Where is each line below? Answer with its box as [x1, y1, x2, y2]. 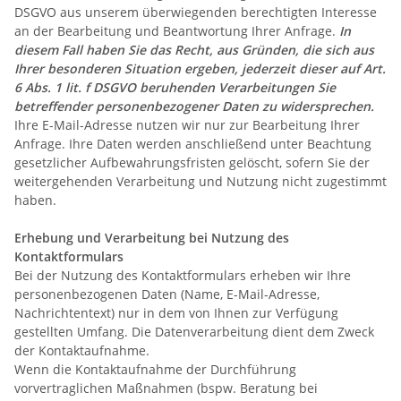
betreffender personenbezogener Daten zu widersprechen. [14, 97, 374, 115]
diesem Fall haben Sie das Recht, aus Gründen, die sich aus [14, 40, 374, 58]
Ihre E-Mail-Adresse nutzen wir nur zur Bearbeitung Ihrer [14, 115, 360, 133]
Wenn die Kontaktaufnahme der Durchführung [14, 360, 296, 378]
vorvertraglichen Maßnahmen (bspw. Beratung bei [14, 379, 318, 397]
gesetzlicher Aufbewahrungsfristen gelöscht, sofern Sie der [14, 153, 370, 171]
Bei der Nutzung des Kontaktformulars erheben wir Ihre [14, 266, 351, 284]
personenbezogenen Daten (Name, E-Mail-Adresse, [14, 285, 320, 303]
